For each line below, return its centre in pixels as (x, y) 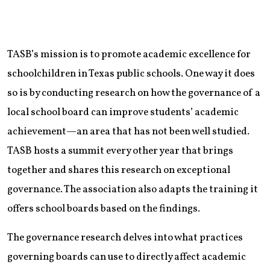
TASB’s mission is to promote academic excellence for (129, 55)
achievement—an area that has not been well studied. (128, 132)
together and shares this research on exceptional (119, 171)
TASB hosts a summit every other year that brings (120, 151)
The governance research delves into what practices (125, 238)
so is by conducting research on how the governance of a (134, 93)
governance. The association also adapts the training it (133, 190)
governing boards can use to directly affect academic (127, 257)
